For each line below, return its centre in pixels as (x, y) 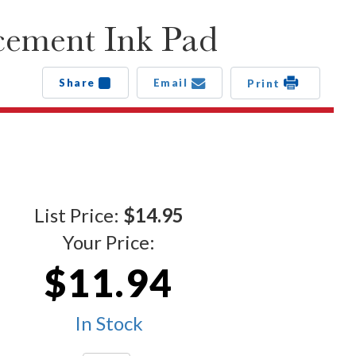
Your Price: (109, 242)
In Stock (109, 323)
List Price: (79, 215)
